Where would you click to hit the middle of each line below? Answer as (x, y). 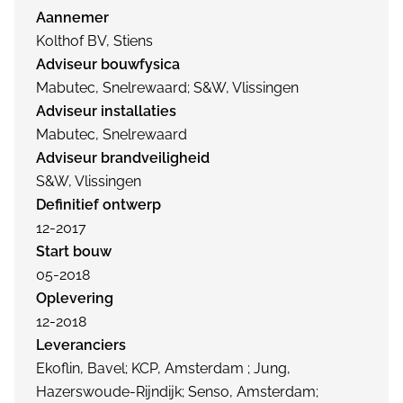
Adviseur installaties (106, 111)
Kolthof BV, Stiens (94, 41)
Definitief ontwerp (99, 205)
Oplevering (75, 298)
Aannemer (72, 18)
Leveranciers (81, 345)
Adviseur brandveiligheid (123, 158)
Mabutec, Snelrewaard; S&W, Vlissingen (167, 88)
